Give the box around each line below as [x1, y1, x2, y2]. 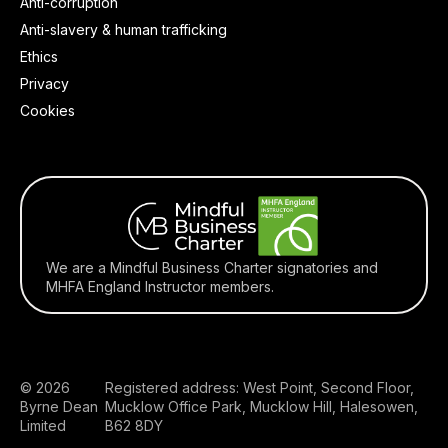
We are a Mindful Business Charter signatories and [46, 259, 378, 276]
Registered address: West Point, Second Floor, [105, 379, 415, 396]
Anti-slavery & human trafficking [20, 21, 227, 38]
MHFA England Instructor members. [46, 278, 274, 295]
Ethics [20, 48, 58, 65]
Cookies [20, 102, 75, 119]
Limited [20, 417, 66, 434]
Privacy [20, 75, 69, 92]
